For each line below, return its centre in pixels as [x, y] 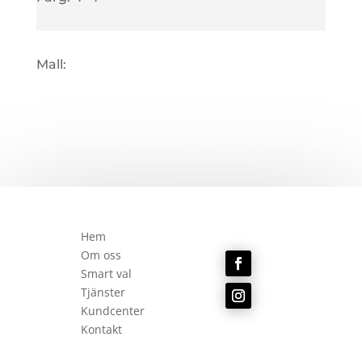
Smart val [106, 273]
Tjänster [103, 292]
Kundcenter [113, 310]
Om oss [101, 255]
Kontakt [101, 329]
